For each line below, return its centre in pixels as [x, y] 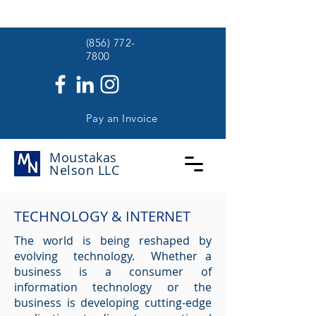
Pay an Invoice [122, 118]
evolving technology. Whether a [113, 256]
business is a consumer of [113, 272]
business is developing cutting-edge [113, 303]
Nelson [72, 170]
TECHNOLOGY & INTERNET [102, 216]
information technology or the [113, 287]
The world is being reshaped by [113, 241]
